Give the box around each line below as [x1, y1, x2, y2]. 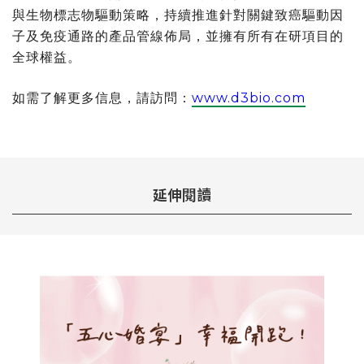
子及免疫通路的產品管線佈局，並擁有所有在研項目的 [12, 28, 344, 44]
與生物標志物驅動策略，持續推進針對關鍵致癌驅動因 [12, 6, 344, 23]
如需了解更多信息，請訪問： [12, 89, 192, 106]
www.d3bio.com [192, 89, 305, 106]
